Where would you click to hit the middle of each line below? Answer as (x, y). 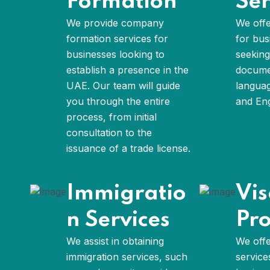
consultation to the (109, 133)
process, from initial (111, 117)
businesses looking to (115, 54)
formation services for (117, 39)
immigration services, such (127, 257)
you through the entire (118, 101)
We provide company (115, 23)
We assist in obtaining (115, 241)
